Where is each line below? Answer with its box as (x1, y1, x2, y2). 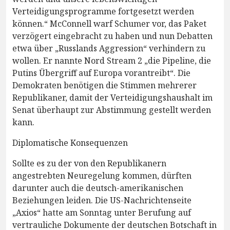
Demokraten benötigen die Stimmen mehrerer (12, 79, 197, 91)
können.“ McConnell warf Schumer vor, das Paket (12, 17, 206, 29)
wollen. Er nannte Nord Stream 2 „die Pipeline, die (12, 54, 211, 66)
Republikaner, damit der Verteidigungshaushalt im (12, 91, 213, 103)
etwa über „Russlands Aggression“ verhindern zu (12, 42, 205, 54)
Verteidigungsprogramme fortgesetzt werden (12, 5, 194, 17)
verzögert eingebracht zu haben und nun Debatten (12, 30, 213, 42)
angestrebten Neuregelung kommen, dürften (12, 169, 191, 181)
